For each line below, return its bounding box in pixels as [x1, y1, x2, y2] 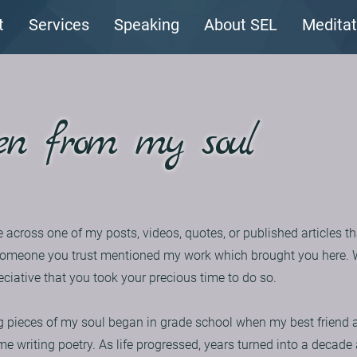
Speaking [114, 15, 180, 34]
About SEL [204, 15, 278, 34]
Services [29, 15, 90, 34]
